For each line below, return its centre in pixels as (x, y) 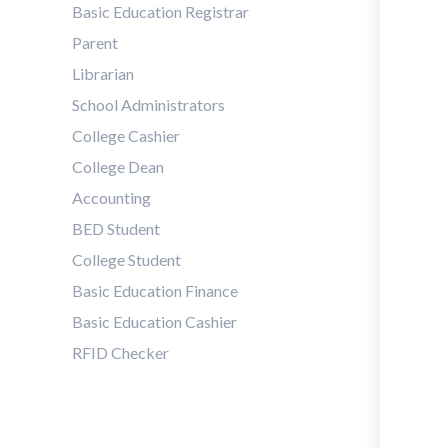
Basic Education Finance (155, 290)
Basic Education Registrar (160, 11)
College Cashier (126, 135)
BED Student (116, 228)
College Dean (118, 166)
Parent (95, 42)
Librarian (103, 73)
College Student (126, 259)
